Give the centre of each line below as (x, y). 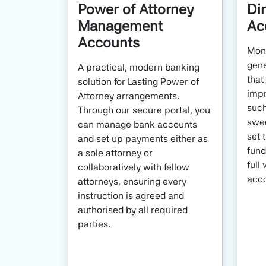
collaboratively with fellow (134, 167)
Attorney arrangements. (129, 96)
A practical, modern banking (139, 67)
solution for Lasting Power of (138, 81)
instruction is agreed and (131, 195)
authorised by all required (133, 210)
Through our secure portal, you (144, 110)
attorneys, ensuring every (132, 181)
